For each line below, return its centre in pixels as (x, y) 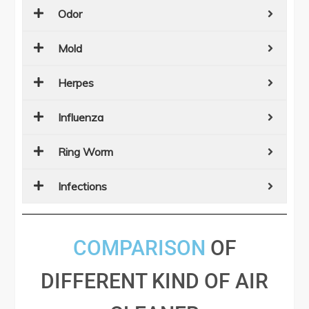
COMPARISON (139, 248)
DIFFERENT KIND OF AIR (154, 281)
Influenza (81, 118)
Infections (83, 187)
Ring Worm (86, 152)
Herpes (76, 83)
